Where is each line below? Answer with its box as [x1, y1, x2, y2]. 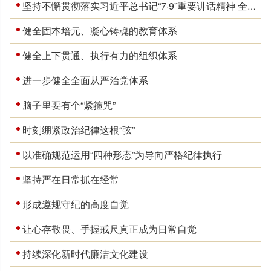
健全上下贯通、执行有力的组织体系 [22, 48, 178, 62]
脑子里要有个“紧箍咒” [22, 97, 116, 112]
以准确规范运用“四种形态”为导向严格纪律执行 [22, 147, 223, 162]
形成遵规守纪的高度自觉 [22, 197, 129, 211]
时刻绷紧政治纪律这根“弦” [22, 122, 135, 137]
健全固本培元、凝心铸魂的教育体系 [22, 23, 178, 38]
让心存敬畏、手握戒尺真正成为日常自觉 [22, 221, 197, 236]
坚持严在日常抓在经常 [22, 172, 120, 186]
